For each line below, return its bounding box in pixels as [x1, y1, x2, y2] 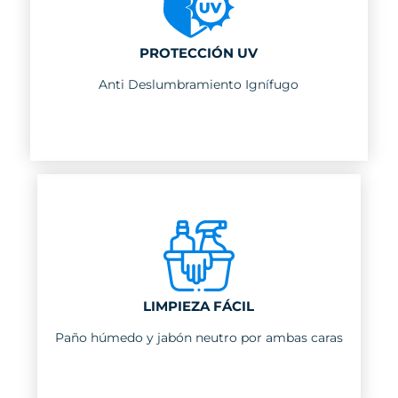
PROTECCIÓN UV [139, 44, 259, 62]
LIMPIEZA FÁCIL [143, 298, 255, 315]
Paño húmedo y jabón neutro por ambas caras [54, 330, 343, 346]
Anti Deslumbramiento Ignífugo [99, 76, 299, 93]
